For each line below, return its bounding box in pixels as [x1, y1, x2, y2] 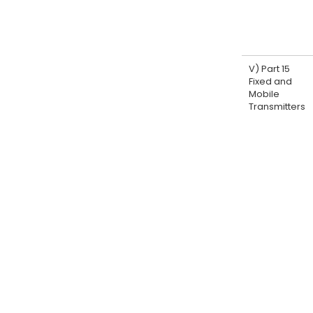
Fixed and [249, 75, 292, 88]
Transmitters [249, 100, 305, 113]
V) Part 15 [249, 62, 290, 75]
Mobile [249, 87, 279, 101]
